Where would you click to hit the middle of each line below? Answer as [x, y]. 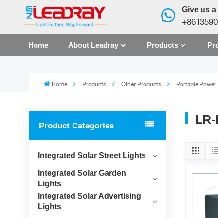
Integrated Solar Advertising [89, 196]
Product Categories [76, 126]
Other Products [141, 84]
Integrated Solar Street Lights [92, 156]
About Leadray [93, 45]
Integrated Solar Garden [82, 173]
